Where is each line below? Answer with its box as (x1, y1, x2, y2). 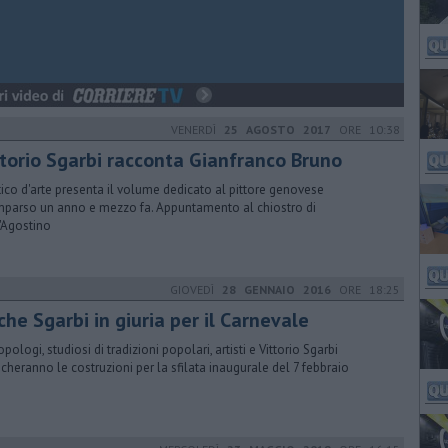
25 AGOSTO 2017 (224, 122, 331, 137)
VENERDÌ (171, 122, 224, 137)
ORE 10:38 (331, 122, 400, 137)
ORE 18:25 (331, 282, 400, 297)
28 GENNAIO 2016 (222, 282, 331, 297)
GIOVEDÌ (170, 282, 222, 297)
